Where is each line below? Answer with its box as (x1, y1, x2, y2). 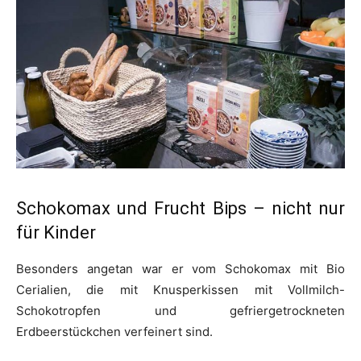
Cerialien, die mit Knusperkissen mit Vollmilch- (16, 282, 345, 298)
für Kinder (16, 222, 96, 243)
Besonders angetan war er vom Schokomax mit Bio (16, 261, 345, 277)
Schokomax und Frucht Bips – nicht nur (16, 198, 345, 219)
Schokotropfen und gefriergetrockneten (16, 303, 345, 319)
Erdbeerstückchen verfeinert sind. (16, 324, 213, 340)
